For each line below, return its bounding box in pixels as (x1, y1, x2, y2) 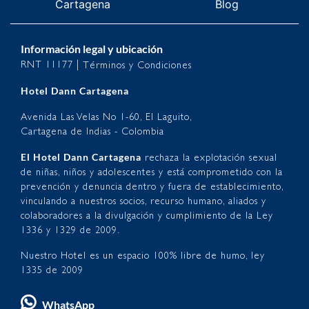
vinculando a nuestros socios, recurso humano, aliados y (21, 195, 266, 208)
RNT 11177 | (21, 58, 83, 70)
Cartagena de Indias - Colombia (21, 126, 164, 138)
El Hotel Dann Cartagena (21, 151, 141, 163)
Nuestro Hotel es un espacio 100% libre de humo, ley (21, 250, 265, 262)
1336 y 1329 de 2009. (21, 224, 120, 237)
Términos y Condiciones (83, 59, 192, 72)
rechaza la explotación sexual (141, 152, 277, 164)
